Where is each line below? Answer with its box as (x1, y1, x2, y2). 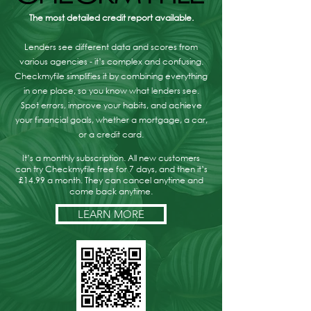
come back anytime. (69, 185, 153, 197)
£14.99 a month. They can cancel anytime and (19, 174, 203, 186)
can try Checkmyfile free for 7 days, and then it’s (15, 162, 208, 175)
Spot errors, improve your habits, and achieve (20, 99, 202, 111)
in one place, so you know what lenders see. (23, 84, 199, 96)
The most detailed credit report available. (28, 11, 194, 24)
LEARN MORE (78, 207, 144, 221)
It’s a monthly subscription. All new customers (22, 151, 200, 164)
